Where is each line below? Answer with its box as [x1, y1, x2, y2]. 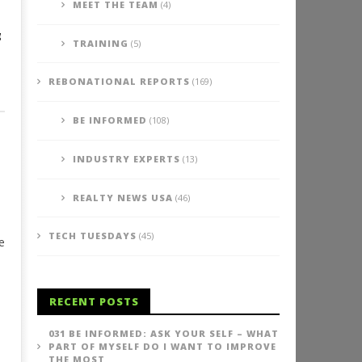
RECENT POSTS [48, 294, 139, 309]
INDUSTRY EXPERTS [72, 153, 180, 165]
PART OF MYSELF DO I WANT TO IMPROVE [48, 340, 276, 352]
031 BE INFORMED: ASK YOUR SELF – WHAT [48, 327, 279, 339]
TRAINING [72, 37, 128, 49]
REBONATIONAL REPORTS [48, 75, 190, 87]
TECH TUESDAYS [48, 229, 137, 242]
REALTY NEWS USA [72, 192, 173, 204]
